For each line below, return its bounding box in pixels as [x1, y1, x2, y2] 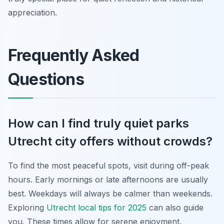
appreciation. [8, 7, 57, 17]
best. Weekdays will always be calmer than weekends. [8, 188, 212, 198]
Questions [8, 69, 84, 89]
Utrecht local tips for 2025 [46, 202, 146, 212]
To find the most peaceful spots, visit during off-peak [8, 160, 209, 170]
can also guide [146, 202, 203, 212]
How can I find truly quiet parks [8, 116, 189, 130]
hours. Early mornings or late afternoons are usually [8, 174, 208, 184]
